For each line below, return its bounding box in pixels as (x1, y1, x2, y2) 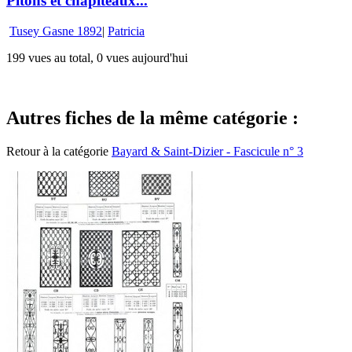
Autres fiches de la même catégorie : (6, 108, 299, 129)
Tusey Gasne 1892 (9, 24, 102, 38)
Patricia (108, 24, 145, 38)
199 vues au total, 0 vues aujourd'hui (6, 51, 188, 65)
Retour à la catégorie (6, 145, 112, 158)
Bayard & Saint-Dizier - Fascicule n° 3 (112, 145, 303, 158)
